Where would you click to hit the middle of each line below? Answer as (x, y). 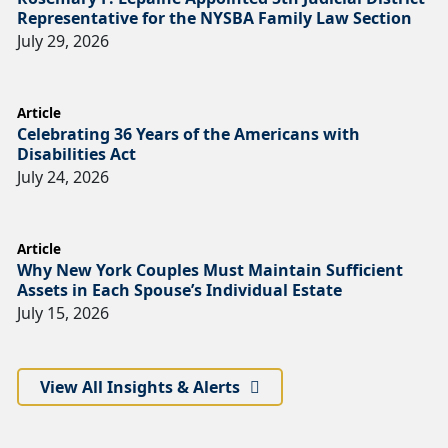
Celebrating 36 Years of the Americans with (188, 133)
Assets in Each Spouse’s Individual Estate (181, 289)
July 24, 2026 (63, 176)
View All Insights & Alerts (139, 386)
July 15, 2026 (63, 312)
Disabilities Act (76, 153)
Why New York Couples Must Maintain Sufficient (210, 269)
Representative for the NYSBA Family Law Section (214, 17)
